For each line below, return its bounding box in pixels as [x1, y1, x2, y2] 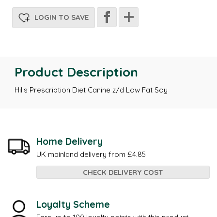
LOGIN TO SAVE [32, 12, 89, 22]
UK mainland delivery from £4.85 [36, 150, 146, 159]
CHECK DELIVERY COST [83, 168, 163, 177]
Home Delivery [36, 135, 103, 148]
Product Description [15, 63, 138, 80]
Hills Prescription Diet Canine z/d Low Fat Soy [15, 85, 168, 95]
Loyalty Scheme [36, 198, 110, 211]
